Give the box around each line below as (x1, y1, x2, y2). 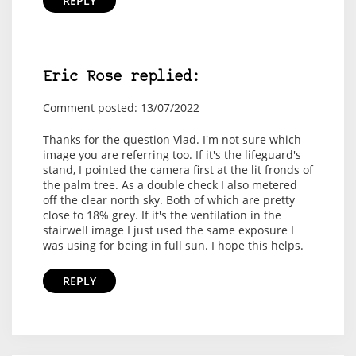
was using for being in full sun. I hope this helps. (42, 238, 304, 253)
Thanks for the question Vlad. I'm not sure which (42, 132, 301, 148)
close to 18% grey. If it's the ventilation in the (42, 207, 281, 223)
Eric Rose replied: (42, 70, 200, 86)
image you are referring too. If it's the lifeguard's (42, 147, 301, 163)
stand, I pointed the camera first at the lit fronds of (42, 162, 313, 178)
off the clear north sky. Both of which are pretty (42, 192, 295, 208)
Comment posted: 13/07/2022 (42, 100, 199, 116)
